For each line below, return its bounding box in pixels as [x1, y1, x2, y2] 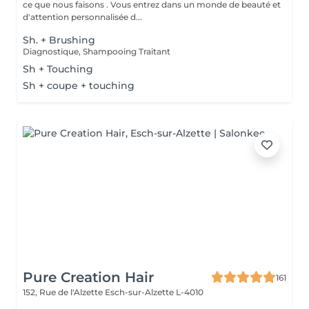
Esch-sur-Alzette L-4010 [105, 287, 203, 297]
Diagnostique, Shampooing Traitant [23, 46, 170, 57]
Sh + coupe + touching [23, 79, 134, 92]
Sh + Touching [23, 63, 93, 75]
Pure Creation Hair [23, 269, 154, 286]
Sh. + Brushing [23, 34, 95, 46]
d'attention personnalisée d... [23, 12, 142, 22]
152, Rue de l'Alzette [23, 287, 105, 297]
